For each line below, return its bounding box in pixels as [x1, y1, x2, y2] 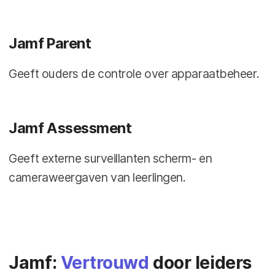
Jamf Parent [9, 34, 91, 53]
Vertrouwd [60, 252, 149, 274]
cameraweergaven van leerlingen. [9, 170, 186, 185]
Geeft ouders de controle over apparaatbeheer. [9, 66, 260, 82]
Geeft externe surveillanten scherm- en [9, 151, 212, 166]
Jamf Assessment [9, 119, 132, 137]
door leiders [149, 252, 252, 274]
